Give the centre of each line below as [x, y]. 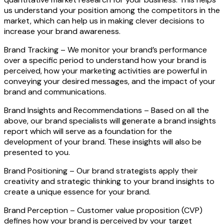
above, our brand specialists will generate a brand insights [110, 121]
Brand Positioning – [39, 171]
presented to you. [37, 152]
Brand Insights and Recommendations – [76, 110]
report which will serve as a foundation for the [88, 131]
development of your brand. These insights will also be [103, 142]
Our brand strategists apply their [136, 171]
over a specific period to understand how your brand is [105, 60]
